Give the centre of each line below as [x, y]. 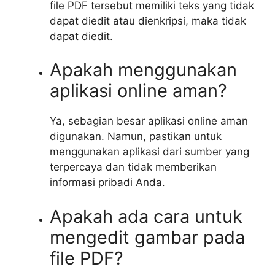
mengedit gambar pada [147, 237]
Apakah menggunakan [143, 70]
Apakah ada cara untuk [146, 216]
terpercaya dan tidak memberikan [133, 167]
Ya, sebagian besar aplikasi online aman [149, 121]
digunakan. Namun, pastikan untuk [136, 137]
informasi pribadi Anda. [107, 183]
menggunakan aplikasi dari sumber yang [149, 152]
